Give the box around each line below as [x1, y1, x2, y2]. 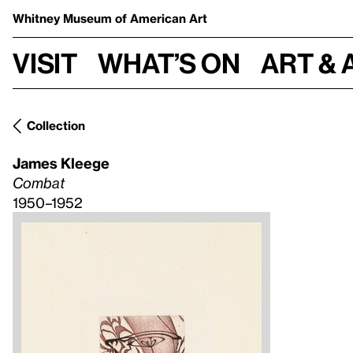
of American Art [115, 11, 207, 25]
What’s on [98, 46, 240, 79]
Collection [27, 118, 85, 132]
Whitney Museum [13, 11, 115, 25]
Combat [13, 174, 65, 191]
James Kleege [13, 154, 110, 171]
